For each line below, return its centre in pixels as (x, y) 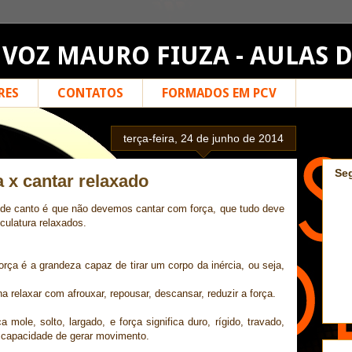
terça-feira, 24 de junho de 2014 (203, 139)
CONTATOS (90, 93)
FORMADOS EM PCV (219, 93)
